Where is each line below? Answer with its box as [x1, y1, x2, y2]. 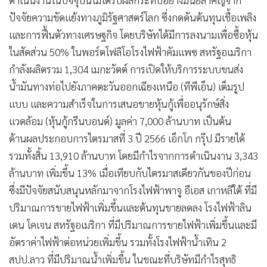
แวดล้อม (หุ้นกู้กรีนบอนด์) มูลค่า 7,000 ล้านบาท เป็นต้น [9, 114, 234, 128]
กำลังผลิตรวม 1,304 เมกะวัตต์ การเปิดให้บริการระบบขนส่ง [9, 63, 243, 76]
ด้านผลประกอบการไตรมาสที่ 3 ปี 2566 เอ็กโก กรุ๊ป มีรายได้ [9, 132, 245, 145]
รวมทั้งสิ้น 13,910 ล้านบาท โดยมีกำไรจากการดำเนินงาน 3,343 [9, 149, 258, 163]
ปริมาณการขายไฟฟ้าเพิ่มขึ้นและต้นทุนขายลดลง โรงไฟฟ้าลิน [9, 201, 252, 215]
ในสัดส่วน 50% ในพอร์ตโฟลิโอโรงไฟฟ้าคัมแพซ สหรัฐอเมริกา [9, 45, 252, 59]
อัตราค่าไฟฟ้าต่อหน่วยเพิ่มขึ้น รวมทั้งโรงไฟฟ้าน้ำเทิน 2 [9, 235, 226, 249]
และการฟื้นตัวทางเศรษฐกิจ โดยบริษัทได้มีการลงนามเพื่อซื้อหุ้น [9, 28, 258, 42]
